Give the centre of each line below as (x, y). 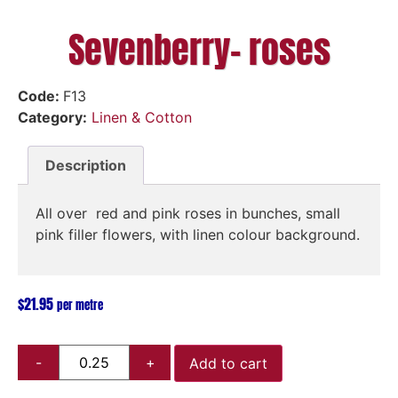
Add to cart (228, 364)
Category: (52, 118)
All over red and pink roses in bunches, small (188, 213)
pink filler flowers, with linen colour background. (198, 234)
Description (86, 165)
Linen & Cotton (142, 118)
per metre (80, 306)
